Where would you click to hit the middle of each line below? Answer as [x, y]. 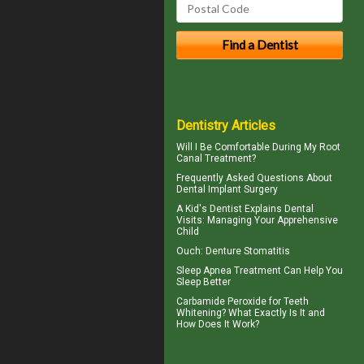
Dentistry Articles [226, 125]
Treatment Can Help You [287, 270]
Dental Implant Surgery [227, 189]
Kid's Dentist [214, 208]
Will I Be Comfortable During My [248, 147]
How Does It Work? [218, 324]
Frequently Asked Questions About [254, 178]
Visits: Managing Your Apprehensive [257, 220]
